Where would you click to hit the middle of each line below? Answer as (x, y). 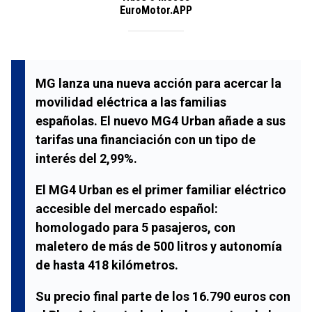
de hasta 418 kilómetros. (107, 265)
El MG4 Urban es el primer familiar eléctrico (161, 189)
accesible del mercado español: (127, 208)
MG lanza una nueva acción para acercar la (158, 83)
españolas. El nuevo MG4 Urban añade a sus (161, 120)
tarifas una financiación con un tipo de (146, 139)
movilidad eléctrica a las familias (131, 102)
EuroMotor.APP (156, 10)
